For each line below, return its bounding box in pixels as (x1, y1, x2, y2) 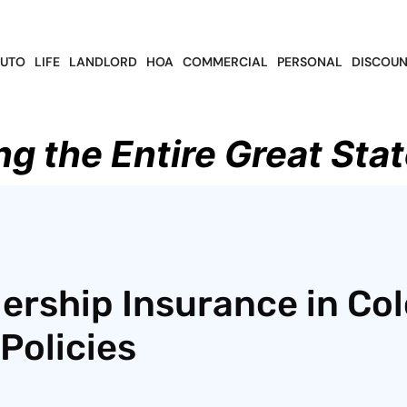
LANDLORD (68, 54, 137, 71)
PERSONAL (276, 54, 342, 71)
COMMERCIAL (182, 54, 268, 71)
